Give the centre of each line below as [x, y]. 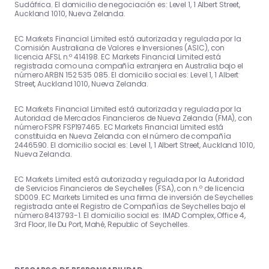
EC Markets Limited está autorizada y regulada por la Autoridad [129, 180]
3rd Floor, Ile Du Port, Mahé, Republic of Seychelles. [102, 225]
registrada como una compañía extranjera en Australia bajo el [129, 66]
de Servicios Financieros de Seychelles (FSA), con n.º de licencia [129, 189]
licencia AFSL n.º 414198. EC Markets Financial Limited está [118, 57]
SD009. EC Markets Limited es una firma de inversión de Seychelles [134, 198]
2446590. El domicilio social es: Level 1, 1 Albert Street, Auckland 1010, [134, 145]
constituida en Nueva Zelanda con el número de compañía [123, 136]
